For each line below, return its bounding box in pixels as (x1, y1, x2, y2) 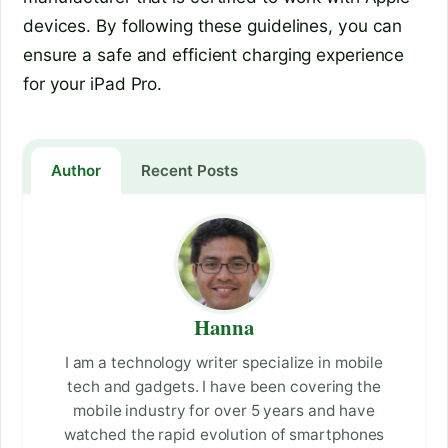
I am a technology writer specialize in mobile (64, 353, 384, 373)
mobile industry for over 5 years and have (73, 401, 375, 421)
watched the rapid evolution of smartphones (63, 425, 385, 445)
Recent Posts (141, 161, 238, 181)
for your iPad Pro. (23, 73, 163, 95)
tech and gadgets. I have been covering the (67, 377, 381, 397)
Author (51, 161, 101, 181)
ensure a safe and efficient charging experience (23, 44, 405, 66)
